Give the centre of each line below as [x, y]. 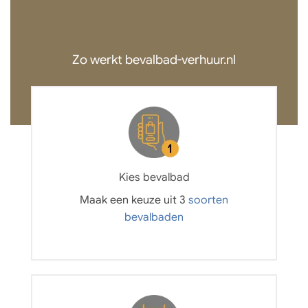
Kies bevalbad [154, 177]
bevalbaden [154, 217]
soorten [208, 200]
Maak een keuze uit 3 [134, 200]
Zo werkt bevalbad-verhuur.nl [154, 59]
